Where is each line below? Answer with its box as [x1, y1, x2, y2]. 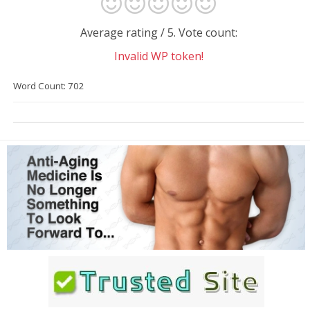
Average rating [80, 25, 161, 41]
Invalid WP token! [113, 48, 203, 64]
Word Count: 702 [13, 79, 84, 92]
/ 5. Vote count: [160, 25, 237, 41]
